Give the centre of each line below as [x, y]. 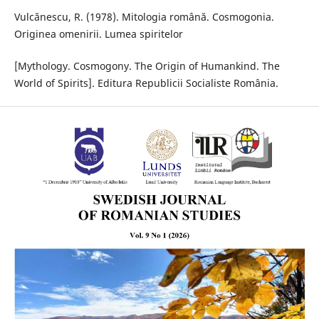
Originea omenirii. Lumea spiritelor [98, 34]
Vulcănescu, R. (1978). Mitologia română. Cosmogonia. [144, 17]
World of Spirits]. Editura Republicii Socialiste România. [146, 83]
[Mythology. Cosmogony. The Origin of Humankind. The [147, 66]
